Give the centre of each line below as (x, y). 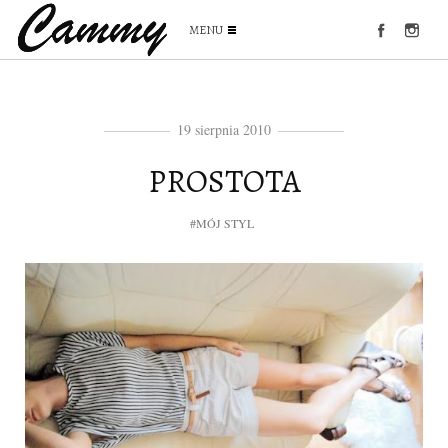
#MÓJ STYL (221, 223)
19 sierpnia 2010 (224, 129)
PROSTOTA (224, 181)
